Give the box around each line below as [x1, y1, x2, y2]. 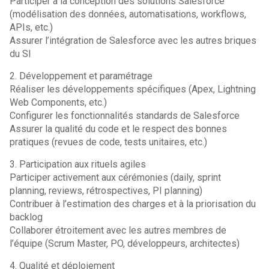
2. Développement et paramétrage [10, 70, 153, 82]
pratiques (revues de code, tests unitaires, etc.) [10, 136, 208, 148]
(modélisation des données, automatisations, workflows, [10, 8, 247, 20]
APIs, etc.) [10, 22, 53, 33]
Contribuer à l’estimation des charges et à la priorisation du [10, 198, 256, 210]
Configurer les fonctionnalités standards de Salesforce [10, 110, 240, 121]
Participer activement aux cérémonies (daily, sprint [10, 172, 222, 183]
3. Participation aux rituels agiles [10, 159, 147, 170]
